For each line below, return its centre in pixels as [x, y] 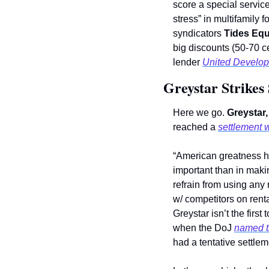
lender [188, 62]
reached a [195, 127]
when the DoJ [204, 228]
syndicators [198, 34]
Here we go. [200, 113]
